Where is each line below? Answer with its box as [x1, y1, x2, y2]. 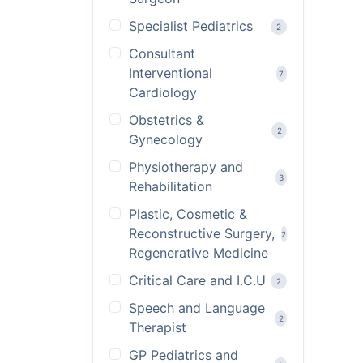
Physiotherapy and [129, 159, 243, 175]
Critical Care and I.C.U [129, 272, 266, 288]
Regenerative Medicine [129, 245, 268, 261]
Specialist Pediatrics [129, 18, 253, 34]
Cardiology [129, 84, 197, 100]
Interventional [129, 65, 212, 81]
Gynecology [129, 131, 203, 147]
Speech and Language [129, 300, 265, 316]
